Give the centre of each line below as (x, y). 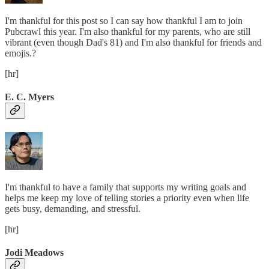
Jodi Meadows (34, 253)
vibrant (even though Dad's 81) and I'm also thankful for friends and (133, 43)
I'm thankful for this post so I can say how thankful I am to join (124, 21)
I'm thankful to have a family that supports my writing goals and (125, 187)
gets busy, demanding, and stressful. (73, 209)
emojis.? (20, 53)
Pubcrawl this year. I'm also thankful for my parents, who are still (128, 32)
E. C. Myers (29, 97)
